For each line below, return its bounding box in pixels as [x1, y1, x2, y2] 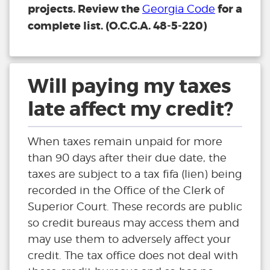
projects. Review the [28, 2, 142, 17]
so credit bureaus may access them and [28, 216, 239, 230]
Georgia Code [142, 2, 215, 16]
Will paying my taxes [28, 74, 231, 99]
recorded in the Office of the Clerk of [28, 184, 224, 197]
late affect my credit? [28, 97, 233, 122]
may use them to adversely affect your [28, 233, 231, 246]
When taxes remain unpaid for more [28, 135, 222, 148]
